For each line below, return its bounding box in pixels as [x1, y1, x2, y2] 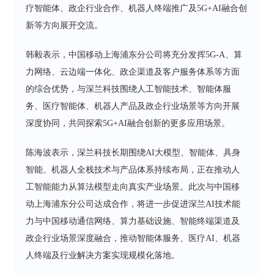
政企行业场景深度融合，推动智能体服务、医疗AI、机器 [26, 233, 241, 243]
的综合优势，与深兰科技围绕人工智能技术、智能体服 [26, 84, 232, 94]
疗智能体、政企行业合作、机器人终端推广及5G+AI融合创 [26, 3, 248, 13]
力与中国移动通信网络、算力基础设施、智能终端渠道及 [26, 216, 240, 226]
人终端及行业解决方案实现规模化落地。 [26, 250, 180, 260]
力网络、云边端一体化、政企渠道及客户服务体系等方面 [26, 67, 240, 76]
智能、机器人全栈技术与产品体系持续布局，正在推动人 [26, 165, 240, 174]
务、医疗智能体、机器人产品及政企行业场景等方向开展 [26, 101, 240, 111]
